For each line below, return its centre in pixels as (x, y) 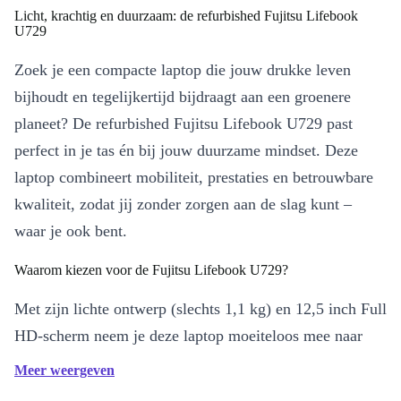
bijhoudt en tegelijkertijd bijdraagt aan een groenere (183, 97)
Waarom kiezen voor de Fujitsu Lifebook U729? (151, 270)
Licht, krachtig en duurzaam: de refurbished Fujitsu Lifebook (186, 16)
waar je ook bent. (71, 231)
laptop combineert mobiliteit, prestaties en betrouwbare (194, 178)
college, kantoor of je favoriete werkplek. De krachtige (193, 363)
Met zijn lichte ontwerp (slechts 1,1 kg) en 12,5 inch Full (200, 309)
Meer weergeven (64, 371)
